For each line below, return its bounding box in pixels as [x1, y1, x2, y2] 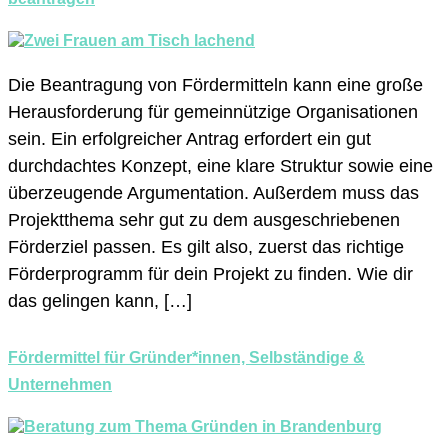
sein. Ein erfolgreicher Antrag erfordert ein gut [8, 128, 371, 149]
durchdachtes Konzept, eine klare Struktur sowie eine [8, 155, 433, 176]
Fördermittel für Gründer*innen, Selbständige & [8, 348, 365, 366]
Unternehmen [8, 375, 112, 393]
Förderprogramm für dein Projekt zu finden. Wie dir [8, 263, 413, 284]
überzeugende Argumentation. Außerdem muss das [8, 182, 419, 203]
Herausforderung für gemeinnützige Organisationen [8, 101, 418, 122]
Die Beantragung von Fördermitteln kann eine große [8, 74, 423, 95]
